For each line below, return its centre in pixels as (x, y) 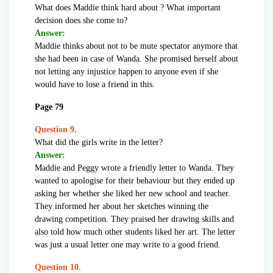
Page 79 (49, 107)
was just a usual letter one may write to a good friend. (128, 245)
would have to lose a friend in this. (95, 85)
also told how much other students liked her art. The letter (135, 232)
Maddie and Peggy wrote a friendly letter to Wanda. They (134, 168)
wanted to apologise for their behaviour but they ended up (135, 181)
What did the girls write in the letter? (99, 143)
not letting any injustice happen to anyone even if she (126, 72)
